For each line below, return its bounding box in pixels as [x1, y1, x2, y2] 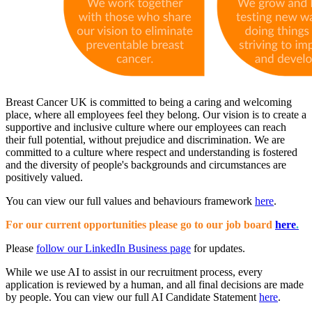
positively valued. [6, 171, 83, 183]
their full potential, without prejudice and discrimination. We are [6, 133, 285, 146]
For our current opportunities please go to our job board [6, 218, 275, 231]
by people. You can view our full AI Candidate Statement [6, 290, 259, 303]
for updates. [191, 242, 245, 254]
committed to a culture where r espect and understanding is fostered [6, 146, 297, 158]
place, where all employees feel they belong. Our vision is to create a [6, 108, 306, 120]
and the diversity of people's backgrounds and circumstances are [6, 158, 286, 171]
